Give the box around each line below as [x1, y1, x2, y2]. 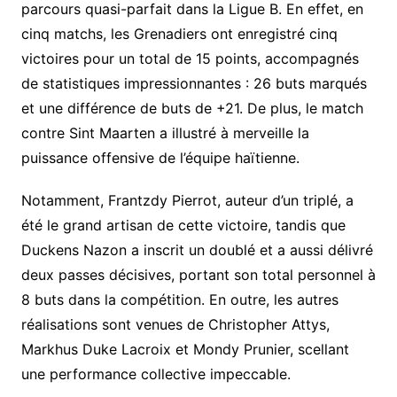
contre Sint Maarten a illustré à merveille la [20, 123, 309, 142]
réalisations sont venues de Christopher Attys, [20, 315, 330, 333]
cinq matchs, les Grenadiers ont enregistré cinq [20, 24, 338, 43]
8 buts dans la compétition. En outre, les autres [20, 290, 339, 308]
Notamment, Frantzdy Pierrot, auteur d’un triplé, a [20, 191, 354, 209]
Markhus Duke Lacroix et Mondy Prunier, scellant [20, 339, 349, 358]
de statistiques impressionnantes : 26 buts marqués [20, 74, 367, 92]
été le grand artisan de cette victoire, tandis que [20, 215, 346, 234]
